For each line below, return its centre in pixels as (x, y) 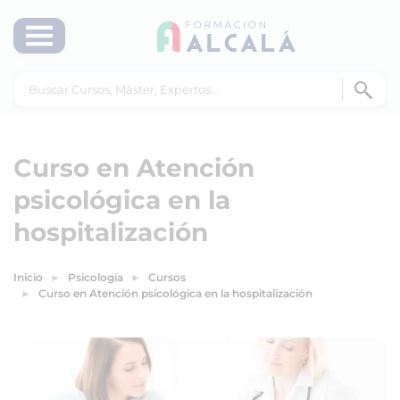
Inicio (28, 277)
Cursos (167, 277)
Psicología (96, 277)
